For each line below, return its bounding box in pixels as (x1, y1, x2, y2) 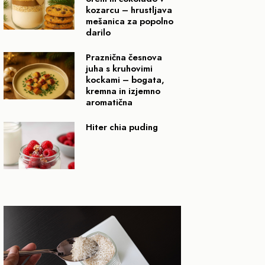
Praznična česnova (86, 50, 162, 64)
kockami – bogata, (86, 73, 164, 86)
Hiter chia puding (86, 120, 158, 134)
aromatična (86, 95, 132, 109)
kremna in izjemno (86, 84, 160, 98)
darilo (86, 25, 111, 39)
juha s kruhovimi (86, 62, 153, 75)
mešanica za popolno (86, 14, 173, 28)
